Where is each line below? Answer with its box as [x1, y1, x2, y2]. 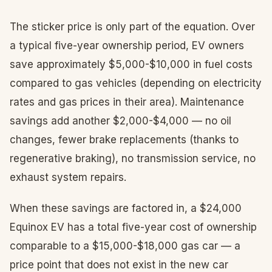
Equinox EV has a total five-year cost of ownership [10, 221, 257, 233]
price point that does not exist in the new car [10, 259, 228, 271]
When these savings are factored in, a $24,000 [10, 202, 242, 214]
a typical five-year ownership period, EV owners [10, 39, 244, 52]
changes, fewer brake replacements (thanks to [10, 134, 239, 146]
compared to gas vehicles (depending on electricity [10, 77, 262, 89]
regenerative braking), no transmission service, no [10, 152, 256, 165]
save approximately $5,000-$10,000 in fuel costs [10, 58, 253, 70]
